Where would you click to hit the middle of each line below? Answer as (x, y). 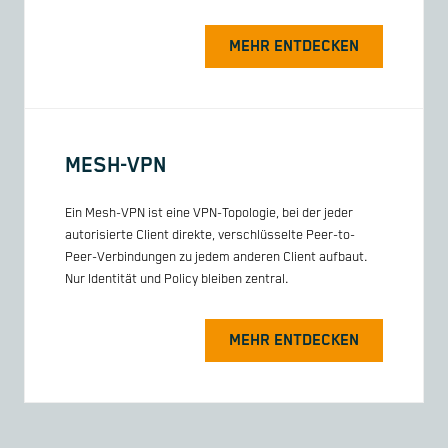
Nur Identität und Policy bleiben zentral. (177, 280)
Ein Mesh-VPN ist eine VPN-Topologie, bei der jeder (209, 214)
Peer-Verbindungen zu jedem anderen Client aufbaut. (216, 258)
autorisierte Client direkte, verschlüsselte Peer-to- (210, 236)
